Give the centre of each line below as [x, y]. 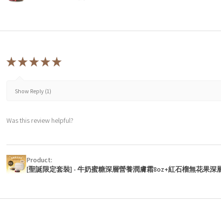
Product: [40, 160]
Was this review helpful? [40, 121]
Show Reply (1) [33, 91]
